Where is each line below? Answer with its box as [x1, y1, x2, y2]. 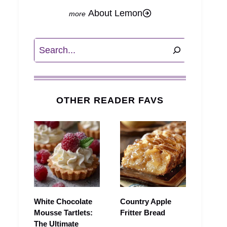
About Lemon [88, 8, 142, 18]
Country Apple [120, 197, 171, 206]
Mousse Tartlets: [34, 208, 93, 217]
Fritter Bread [120, 208, 165, 217]
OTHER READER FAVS [56, 95, 164, 106]
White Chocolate [34, 197, 92, 206]
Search [33, 40, 62, 51]
